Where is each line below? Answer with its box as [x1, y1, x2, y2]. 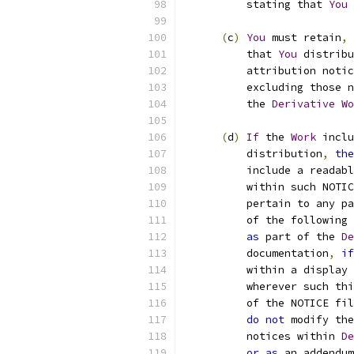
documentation [183, 247, 329, 260]
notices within [183, 330, 341, 343]
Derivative [272, 97, 335, 111]
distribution [183, 147, 322, 160]
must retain [265, 31, 341, 44]
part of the [259, 230, 341, 243]
